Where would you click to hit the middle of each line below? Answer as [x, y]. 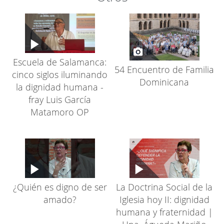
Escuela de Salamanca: [60, 62]
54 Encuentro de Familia [164, 69]
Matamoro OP [60, 112]
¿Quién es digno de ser [60, 187]
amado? [60, 199]
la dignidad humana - [60, 87]
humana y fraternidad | [164, 212]
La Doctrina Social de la [164, 187]
